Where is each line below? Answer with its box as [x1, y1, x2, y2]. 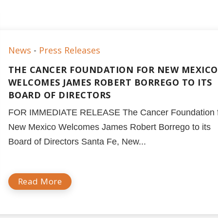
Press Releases [38, 44, 100, 56]
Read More [18, 176, 62, 187]
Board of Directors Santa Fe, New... [8, 137, 146, 146]
